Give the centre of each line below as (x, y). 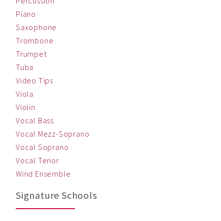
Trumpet (31, 54)
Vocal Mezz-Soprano (53, 134)
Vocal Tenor (37, 161)
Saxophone (37, 27)
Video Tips (35, 81)
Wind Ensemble (43, 174)
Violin (26, 107)
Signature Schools (56, 195)
